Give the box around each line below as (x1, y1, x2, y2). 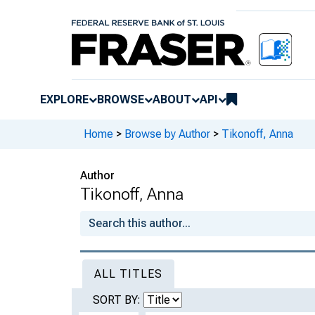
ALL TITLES (94, 266, 162, 281)
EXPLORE (40, 92, 89, 106)
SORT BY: (93, 292, 143, 307)
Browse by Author (124, 127, 210, 141)
